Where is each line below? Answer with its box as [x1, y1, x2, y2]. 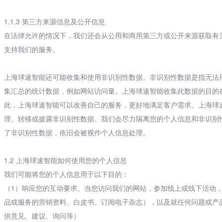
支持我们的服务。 [3, 44, 59, 54]
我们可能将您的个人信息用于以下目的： [3, 169, 129, 179]
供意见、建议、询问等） [3, 211, 80, 221]
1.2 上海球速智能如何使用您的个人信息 [3, 155, 127, 165]
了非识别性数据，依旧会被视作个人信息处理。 [3, 127, 150, 137]
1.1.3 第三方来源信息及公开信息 [3, 16, 105, 26]
